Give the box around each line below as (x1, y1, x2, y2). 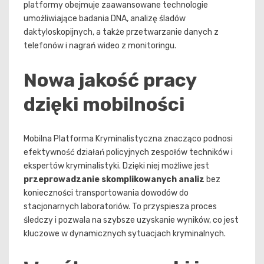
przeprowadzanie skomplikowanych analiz (24, 174, 204, 185)
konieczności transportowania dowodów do (24, 188, 189, 199)
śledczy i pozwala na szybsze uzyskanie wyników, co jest (24, 215, 239, 226)
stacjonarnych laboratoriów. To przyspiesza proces (24, 202, 217, 212)
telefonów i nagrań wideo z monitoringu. (24, 41, 176, 51)
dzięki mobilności (24, 93, 184, 115)
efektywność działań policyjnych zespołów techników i (24, 147, 233, 158)
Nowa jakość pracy (24, 68, 196, 91)
